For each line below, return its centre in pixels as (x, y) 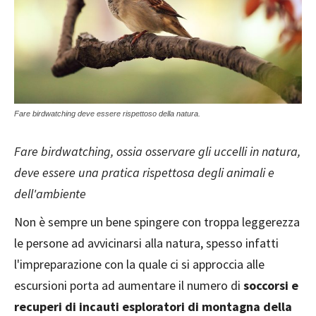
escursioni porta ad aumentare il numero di (129, 285)
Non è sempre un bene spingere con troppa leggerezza (157, 222)
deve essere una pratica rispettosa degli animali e (144, 172)
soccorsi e (271, 285)
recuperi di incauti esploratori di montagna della (153, 306)
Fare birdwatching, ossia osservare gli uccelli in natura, (157, 151)
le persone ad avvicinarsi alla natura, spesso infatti (146, 243)
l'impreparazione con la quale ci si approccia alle (139, 264)
